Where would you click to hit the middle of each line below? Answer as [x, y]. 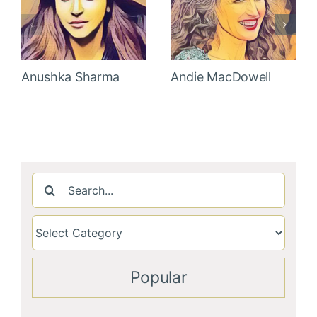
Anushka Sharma [71, 76]
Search [50, 179]
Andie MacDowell [221, 76]
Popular [158, 277]
